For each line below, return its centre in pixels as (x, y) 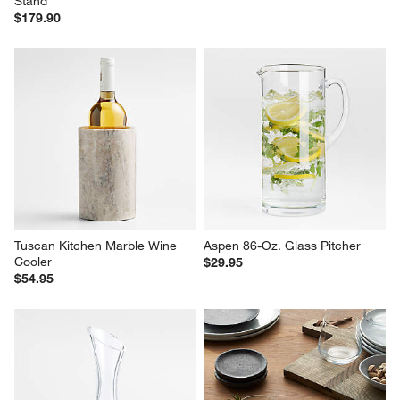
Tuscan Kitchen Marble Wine (98, 245)
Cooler (33, 261)
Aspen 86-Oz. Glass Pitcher (282, 245)
